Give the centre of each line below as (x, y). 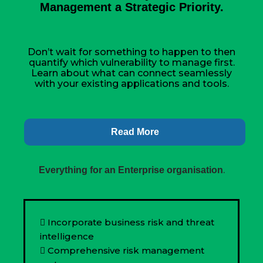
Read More (135, 132)
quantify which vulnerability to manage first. (131, 63)
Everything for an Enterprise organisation (131, 170)
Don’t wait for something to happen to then (131, 52)
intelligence (67, 236)
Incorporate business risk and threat (131, 222)
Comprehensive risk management (126, 250)
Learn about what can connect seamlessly (131, 73)
